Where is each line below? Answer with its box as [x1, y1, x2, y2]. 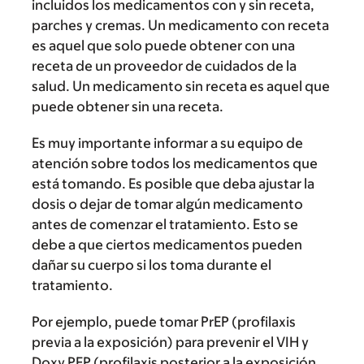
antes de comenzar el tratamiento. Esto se [32, 215, 298, 232]
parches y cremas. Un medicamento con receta [32, 16, 329, 33]
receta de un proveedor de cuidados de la [32, 57, 297, 74]
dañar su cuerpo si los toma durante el [32, 256, 271, 273]
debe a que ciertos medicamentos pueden [32, 236, 302, 253]
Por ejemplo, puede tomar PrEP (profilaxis [32, 313, 296, 330]
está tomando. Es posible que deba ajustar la [32, 175, 314, 192]
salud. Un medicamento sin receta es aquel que [32, 77, 330, 94]
